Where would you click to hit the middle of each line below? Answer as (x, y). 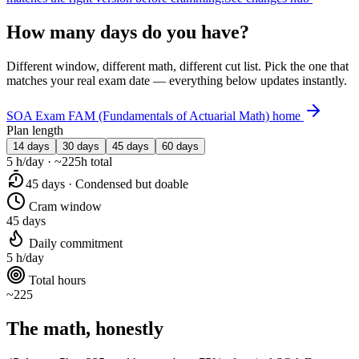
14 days (31, 146)
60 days (180, 146)
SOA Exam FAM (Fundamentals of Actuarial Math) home (155, 116)
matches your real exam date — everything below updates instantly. (177, 81)
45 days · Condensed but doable (107, 184)
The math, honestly (85, 328)
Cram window (64, 206)
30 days (81, 146)
